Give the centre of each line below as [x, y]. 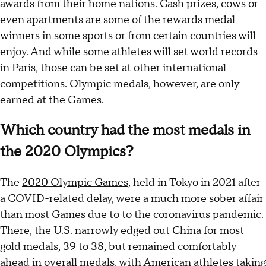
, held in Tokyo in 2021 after [194, 183]
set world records [216, 52]
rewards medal [199, 20]
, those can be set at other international [131, 68]
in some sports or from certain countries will [148, 36]
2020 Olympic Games [75, 183]
